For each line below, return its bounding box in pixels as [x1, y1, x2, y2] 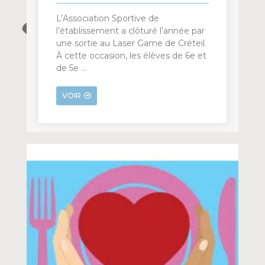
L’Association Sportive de [56, 13, 159, 24]
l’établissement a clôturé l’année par [56, 25, 205, 37]
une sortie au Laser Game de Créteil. [56, 38, 206, 49]
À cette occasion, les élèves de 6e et [56, 50, 206, 62]
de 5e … [56, 63, 86, 74]
